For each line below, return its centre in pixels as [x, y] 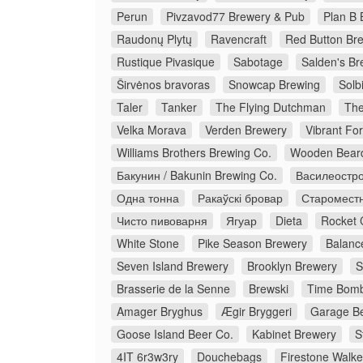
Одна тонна [148, 198]
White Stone [148, 243]
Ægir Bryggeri [256, 312]
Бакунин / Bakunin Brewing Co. [197, 175]
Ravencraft [239, 39]
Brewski [269, 289]
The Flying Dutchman [271, 107]
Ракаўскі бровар [240, 198]
